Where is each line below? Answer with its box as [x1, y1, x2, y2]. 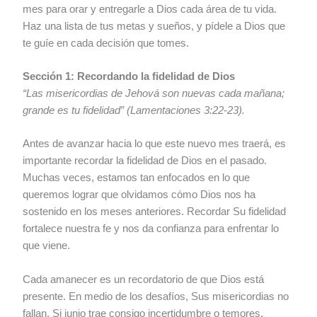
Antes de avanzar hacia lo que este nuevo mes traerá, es [23, 138, 287, 150]
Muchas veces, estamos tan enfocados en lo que [23, 172, 250, 184]
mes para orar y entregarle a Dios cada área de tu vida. [23, 3, 277, 15]
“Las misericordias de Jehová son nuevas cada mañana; [23, 88, 285, 100]
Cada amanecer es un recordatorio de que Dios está [23, 273, 265, 285]
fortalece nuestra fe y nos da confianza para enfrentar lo [23, 223, 279, 235]
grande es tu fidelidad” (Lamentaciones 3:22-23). [23, 105, 246, 117]
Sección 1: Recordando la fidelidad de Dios [23, 71, 236, 83]
